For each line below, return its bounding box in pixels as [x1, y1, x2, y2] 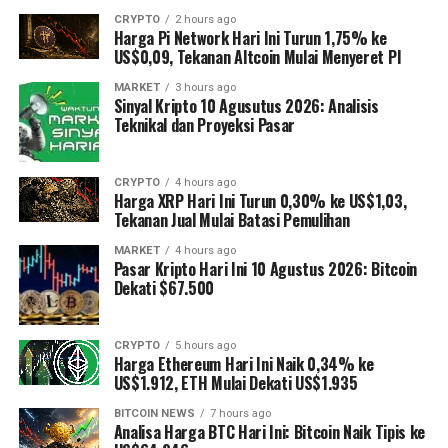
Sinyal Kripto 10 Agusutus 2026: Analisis [113, 93, 379, 118]
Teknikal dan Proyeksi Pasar [113, 112, 296, 137]
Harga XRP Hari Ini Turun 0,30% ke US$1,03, [113, 188, 407, 213]
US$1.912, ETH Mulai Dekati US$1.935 [113, 370, 358, 395]
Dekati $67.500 [113, 275, 215, 300]
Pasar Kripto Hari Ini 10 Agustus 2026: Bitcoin [113, 256, 417, 281]
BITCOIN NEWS [113, 406, 195, 420]
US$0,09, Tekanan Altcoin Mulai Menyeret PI [113, 44, 402, 69]
